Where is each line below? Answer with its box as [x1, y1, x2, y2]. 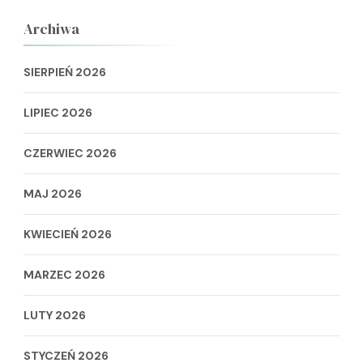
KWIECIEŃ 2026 [23, 226, 112, 241]
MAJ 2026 [23, 186, 82, 201]
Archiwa [23, 18, 79, 39]
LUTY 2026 [23, 307, 86, 322]
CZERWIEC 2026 [23, 145, 117, 160]
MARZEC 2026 [23, 267, 105, 282]
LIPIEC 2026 [23, 105, 92, 120]
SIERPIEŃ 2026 [23, 64, 106, 79]
